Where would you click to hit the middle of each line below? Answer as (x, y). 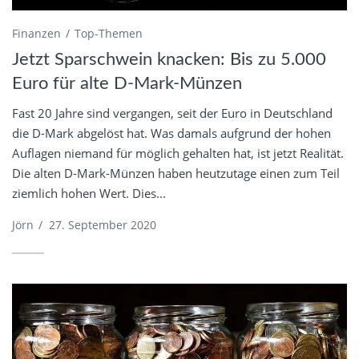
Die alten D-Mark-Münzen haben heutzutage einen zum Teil (176, 173)
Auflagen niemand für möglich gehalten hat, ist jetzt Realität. (178, 153)
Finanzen (36, 33)
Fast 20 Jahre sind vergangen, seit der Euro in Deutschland (172, 113)
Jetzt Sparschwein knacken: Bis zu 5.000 (169, 59)
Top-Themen (109, 33)
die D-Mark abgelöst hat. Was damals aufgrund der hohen (171, 133)
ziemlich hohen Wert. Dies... (89, 193)
